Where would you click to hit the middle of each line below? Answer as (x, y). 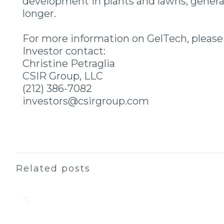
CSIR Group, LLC (62, 76)
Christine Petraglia (68, 63)
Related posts (53, 168)
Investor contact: (64, 51)
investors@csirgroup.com (85, 101)
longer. (39, 13)
